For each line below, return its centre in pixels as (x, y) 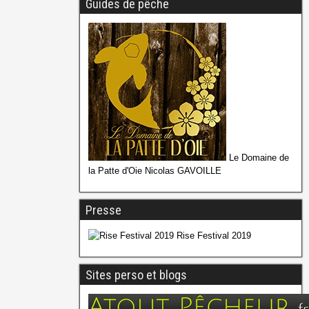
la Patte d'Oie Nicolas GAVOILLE (154, 171)
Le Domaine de (257, 158)
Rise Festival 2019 (212, 236)
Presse (103, 210)
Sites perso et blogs (136, 275)
